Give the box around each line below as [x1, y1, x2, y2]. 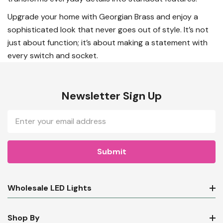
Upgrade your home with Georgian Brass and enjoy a [7, 11, 198, 22]
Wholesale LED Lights [7, 183, 92, 194]
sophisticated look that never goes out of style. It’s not [7, 24, 209, 35]
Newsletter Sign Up [61, 89, 162, 104]
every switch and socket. [7, 50, 98, 61]
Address [7, 122, 41, 133]
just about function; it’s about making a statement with [7, 37, 208, 48]
